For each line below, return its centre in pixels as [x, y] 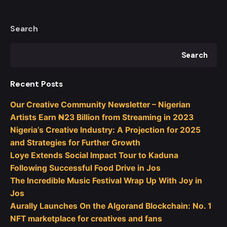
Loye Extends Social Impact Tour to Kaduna [94, 156]
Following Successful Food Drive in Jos [85, 168]
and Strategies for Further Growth [75, 143]
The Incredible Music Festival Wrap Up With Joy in [106, 181]
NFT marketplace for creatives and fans [86, 219]
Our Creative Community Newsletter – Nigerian [100, 105]
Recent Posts [37, 84]
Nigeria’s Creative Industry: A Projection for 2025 [105, 130]
